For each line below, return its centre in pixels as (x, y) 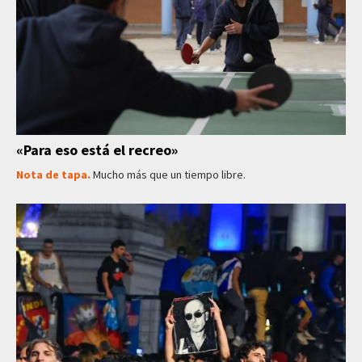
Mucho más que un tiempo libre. (169, 175)
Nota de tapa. (55, 175)
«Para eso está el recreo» (97, 150)
